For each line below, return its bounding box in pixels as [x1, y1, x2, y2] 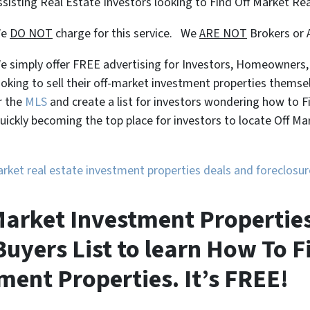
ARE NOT [199, 24, 247, 42]
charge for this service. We [53, 24, 199, 42]
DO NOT [10, 24, 53, 42]
